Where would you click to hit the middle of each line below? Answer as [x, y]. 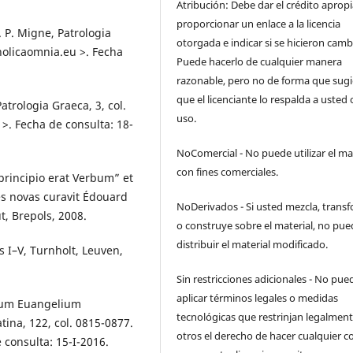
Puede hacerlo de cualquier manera [260, 62]
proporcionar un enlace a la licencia [259, 24]
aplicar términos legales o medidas [258, 298]
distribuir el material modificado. [253, 245]
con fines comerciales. [228, 172]
